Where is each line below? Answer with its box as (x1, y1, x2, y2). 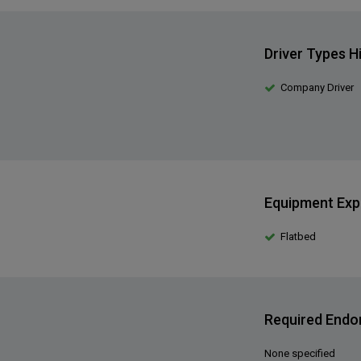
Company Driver (280, 81, 354, 93)
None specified (264, 347, 335, 359)
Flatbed (280, 230, 316, 243)
